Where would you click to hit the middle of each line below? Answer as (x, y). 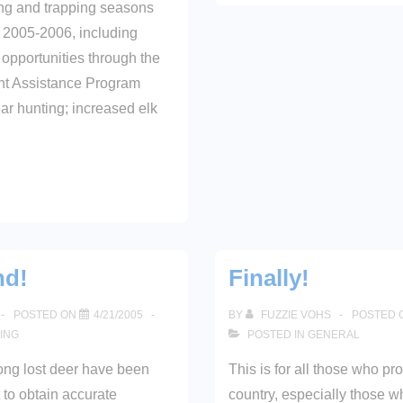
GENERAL (333, 335)
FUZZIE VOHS (296, 315)
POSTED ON (46, 315)
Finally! (269, 278)
